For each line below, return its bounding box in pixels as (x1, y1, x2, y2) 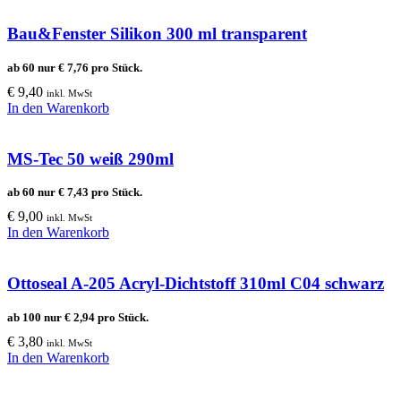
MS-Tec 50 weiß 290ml (7, 149, 174, 168)
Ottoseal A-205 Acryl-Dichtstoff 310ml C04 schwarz (7, 274, 384, 294)
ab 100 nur (7, 310, 64, 324)
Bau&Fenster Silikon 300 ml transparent (7, 24, 307, 44)
